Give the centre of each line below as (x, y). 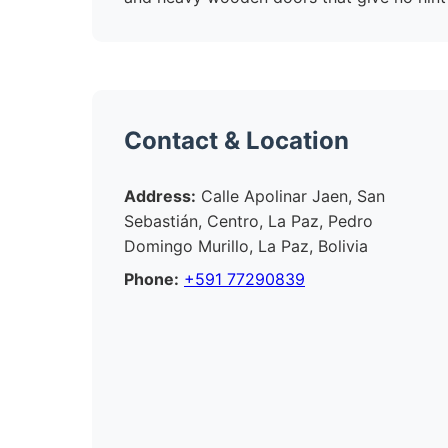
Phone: (151, 279)
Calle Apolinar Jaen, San (290, 196)
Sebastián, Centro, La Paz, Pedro (248, 221)
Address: (160, 196)
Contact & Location (236, 140)
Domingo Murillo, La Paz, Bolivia (246, 246)
